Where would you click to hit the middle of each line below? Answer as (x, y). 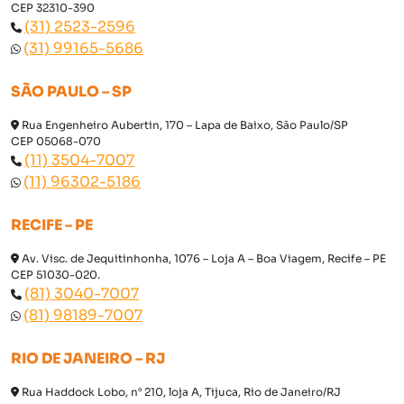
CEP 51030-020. (55, 275)
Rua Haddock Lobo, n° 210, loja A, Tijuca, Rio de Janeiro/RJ (180, 392)
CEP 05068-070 (56, 142)
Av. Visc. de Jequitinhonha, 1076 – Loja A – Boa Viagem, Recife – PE (202, 259)
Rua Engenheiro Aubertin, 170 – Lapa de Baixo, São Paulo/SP (184, 125)
